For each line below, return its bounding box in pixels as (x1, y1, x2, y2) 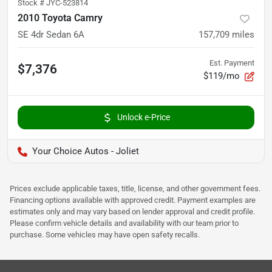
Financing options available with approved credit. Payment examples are (10, 195, 256, 205)
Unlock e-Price (117, 112, 170, 123)
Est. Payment (209, 58, 254, 68)
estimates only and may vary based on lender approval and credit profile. (10, 207, 255, 217)
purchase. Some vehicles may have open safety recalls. (10, 230, 200, 240)
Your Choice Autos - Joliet (32, 146, 139, 157)
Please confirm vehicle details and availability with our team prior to (10, 219, 239, 228)
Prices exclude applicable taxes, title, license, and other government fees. (10, 184, 260, 194)
